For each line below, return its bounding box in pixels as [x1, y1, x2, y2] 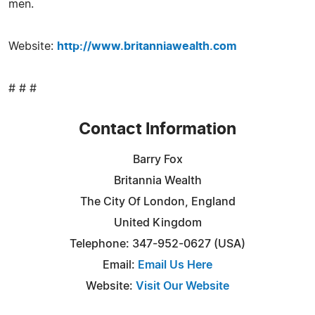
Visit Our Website [136, 280, 229, 292]
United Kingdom [113, 217, 202, 229]
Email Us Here [138, 259, 212, 271]
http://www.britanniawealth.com [57, 40, 237, 52]
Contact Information [79, 121, 236, 138]
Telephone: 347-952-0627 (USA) [70, 238, 245, 250]
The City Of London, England [79, 195, 236, 207]
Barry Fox [132, 153, 183, 165]
